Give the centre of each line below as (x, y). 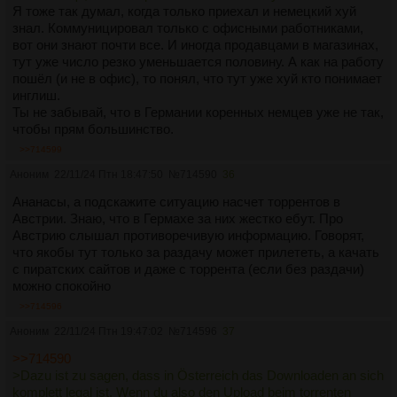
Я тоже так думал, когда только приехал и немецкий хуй (184, 12)
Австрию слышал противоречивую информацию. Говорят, (188, 236)
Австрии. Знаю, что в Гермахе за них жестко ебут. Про (178, 219)
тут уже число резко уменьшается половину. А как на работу (198, 62)
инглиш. (36, 96)
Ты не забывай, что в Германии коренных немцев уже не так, (198, 113)
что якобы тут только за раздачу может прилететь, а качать (196, 253)
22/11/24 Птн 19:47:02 (109, 332)
